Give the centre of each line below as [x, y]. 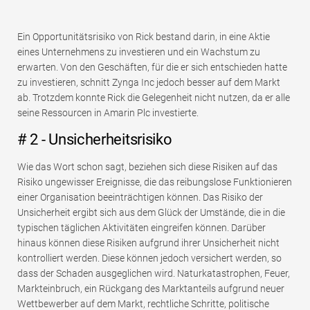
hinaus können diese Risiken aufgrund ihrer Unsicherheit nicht [148, 243]
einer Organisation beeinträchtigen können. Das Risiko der [140, 198]
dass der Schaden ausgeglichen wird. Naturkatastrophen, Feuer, [154, 274]
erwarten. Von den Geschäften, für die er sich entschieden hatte [152, 67]
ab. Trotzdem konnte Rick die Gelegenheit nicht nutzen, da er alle [154, 98]
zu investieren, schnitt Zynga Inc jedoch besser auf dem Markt [149, 83]
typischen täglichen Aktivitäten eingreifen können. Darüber [142, 228]
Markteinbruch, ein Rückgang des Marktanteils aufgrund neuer [151, 289]
